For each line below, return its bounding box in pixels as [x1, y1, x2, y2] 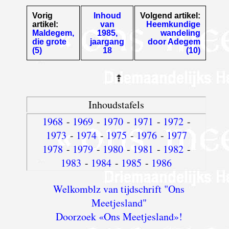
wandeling [161, 29, 201, 38]
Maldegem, [32, 29, 75, 38]
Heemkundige [146, 20, 201, 29]
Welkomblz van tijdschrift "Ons [53, 182, 185, 196]
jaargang [90, 37, 125, 47]
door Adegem [148, 37, 201, 47]
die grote [32, 37, 67, 47]
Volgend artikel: [140, 11, 201, 20]
